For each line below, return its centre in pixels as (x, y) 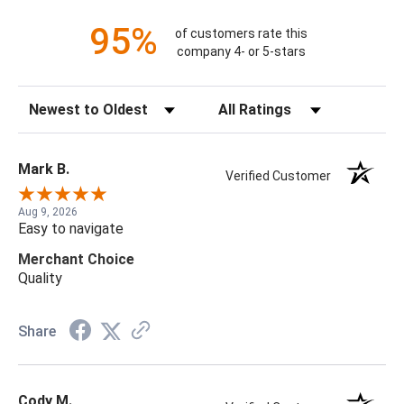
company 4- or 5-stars (241, 51)
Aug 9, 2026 (48, 212)
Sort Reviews (60, 106)
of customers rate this (241, 33)
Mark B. (44, 170)
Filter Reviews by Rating (283, 106)
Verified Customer (283, 176)
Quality (40, 279)
